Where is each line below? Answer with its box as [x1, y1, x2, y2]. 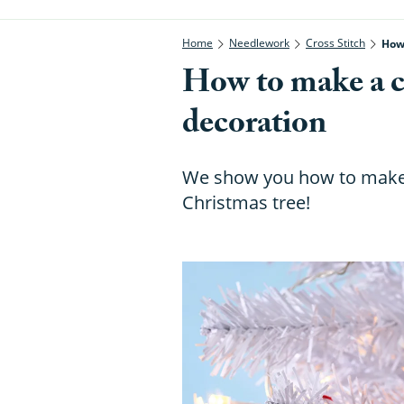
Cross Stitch [306, 34, 365, 50]
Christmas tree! [182, 189, 310, 215]
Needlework [229, 34, 289, 50]
